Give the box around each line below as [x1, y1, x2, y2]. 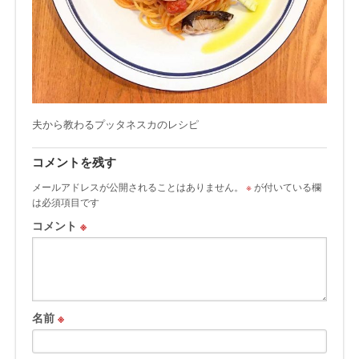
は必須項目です [32, 195, 99, 208]
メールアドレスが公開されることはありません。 [32, 179, 244, 193]
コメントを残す [32, 157, 116, 170]
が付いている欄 [252, 179, 321, 193]
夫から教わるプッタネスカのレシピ [32, 116, 199, 131]
